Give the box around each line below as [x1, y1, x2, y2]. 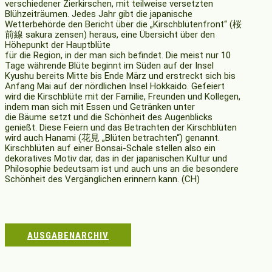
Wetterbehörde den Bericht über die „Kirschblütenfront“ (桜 [5, 19, 242, 30]
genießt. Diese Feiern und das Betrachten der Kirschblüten [5, 122, 237, 134]
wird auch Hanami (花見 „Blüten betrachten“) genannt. [5, 132, 220, 144]
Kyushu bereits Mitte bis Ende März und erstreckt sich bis [5, 70, 236, 82]
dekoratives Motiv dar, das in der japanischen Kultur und [5, 153, 227, 165]
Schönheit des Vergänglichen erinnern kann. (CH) [5, 174, 200, 185]
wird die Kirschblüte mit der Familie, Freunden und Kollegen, [5, 91, 240, 103]
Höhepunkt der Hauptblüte [5, 39, 110, 51]
